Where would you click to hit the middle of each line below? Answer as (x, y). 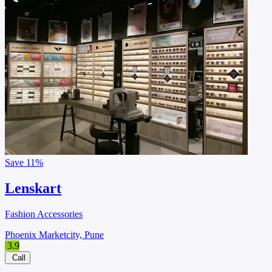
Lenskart (33, 189)
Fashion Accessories (44, 214)
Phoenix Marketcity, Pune (54, 235)
